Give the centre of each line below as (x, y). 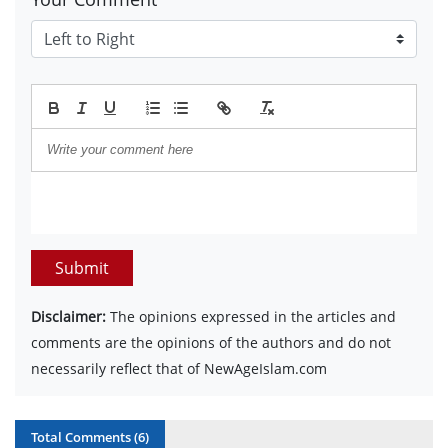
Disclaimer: (68, 316)
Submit (82, 267)
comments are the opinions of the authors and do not (211, 342)
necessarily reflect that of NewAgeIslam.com (179, 368)
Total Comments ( (84, 436)
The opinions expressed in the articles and (251, 316)
